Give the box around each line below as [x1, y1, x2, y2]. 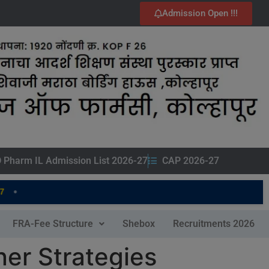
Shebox [122, 217, 155, 229]
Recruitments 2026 [173, 217, 255, 229]
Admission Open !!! [162, 8, 238, 19]
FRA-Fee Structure [13, 217, 93, 229]
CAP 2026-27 [162, 154, 219, 166]
